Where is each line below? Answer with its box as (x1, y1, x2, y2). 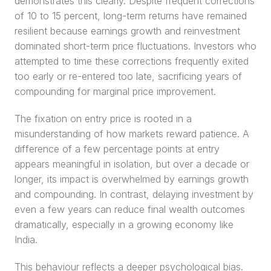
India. (15, 233, 38, 246)
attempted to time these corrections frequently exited (15, 55, 249, 67)
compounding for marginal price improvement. (15, 85, 216, 97)
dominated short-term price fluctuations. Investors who (15, 40, 256, 52)
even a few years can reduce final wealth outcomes (15, 203, 245, 215)
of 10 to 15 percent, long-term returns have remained (15, 10, 247, 22)
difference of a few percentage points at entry (15, 143, 220, 155)
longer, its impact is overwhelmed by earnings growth (15, 173, 249, 185)
